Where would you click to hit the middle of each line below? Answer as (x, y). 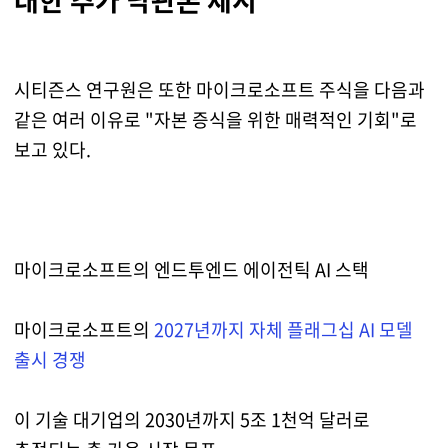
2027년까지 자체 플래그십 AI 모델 (283, 329)
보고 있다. (52, 149)
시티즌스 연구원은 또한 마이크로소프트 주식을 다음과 (219, 89)
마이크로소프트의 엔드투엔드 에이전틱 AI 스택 (191, 269)
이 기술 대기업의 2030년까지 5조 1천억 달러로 (191, 419)
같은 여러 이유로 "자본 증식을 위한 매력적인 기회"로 (215, 119)
